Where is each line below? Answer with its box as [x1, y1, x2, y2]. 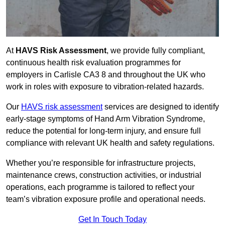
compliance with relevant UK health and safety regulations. [6, 139, 214, 148]
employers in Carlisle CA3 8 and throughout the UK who [6, 70, 205, 79]
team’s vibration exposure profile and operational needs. [6, 195, 205, 204]
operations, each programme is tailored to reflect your [6, 183, 194, 192]
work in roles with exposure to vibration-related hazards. [6, 82, 204, 91]
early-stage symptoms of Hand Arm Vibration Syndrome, [6, 115, 205, 124]
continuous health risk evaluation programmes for [6, 58, 181, 67]
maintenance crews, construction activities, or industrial [6, 171, 201, 180]
